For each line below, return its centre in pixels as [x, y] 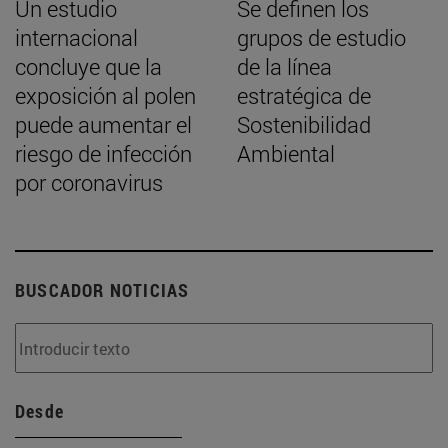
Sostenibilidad [304, 125]
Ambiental [286, 154]
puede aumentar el [103, 125]
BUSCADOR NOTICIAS [102, 290]
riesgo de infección [103, 154]
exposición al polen [105, 96]
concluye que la [88, 67]
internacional [76, 38]
